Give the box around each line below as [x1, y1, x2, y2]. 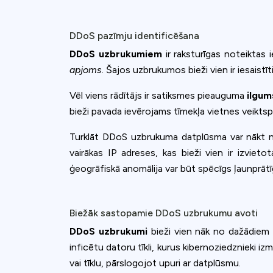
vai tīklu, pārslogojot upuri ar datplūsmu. [69, 257, 241, 269]
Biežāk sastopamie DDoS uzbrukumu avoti [69, 207, 258, 219]
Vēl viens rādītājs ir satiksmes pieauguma [69, 89, 247, 101]
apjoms [69, 63, 102, 76]
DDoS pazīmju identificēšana [69, 29, 199, 41]
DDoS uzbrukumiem [69, 48, 162, 60]
